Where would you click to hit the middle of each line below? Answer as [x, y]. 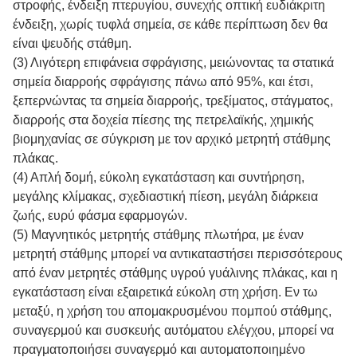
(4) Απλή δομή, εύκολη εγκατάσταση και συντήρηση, [159, 178]
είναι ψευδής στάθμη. [72, 44]
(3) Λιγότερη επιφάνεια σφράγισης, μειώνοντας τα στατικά [173, 63]
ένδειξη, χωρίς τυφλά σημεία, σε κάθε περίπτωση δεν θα [170, 25]
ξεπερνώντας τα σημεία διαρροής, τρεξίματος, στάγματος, [173, 101]
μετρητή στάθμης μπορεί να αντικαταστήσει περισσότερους [178, 254]
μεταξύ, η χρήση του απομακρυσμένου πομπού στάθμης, [172, 312]
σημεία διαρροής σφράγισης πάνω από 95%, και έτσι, [163, 82]
